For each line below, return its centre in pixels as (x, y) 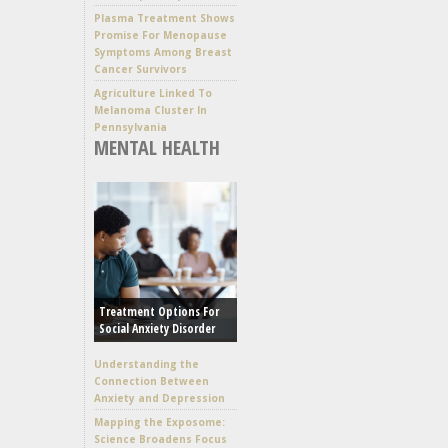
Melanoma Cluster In (150, 109)
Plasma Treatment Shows (164, 17)
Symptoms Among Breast (163, 51)
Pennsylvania (130, 126)
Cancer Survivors (140, 68)
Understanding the (146, 363)
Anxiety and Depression (159, 397)
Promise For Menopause (160, 34)
